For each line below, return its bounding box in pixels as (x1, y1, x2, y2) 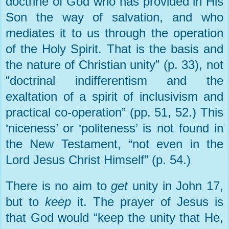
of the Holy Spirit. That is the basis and (6, 42, 223, 56)
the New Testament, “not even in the (6, 137, 223, 151)
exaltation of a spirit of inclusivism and (6, 89, 223, 104)
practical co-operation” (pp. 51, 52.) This (6, 105, 223, 120)
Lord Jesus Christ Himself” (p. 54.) (6, 153, 191, 167)
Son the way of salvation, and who (6, 10, 223, 25)
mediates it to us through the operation (6, 26, 223, 40)
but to (6, 195, 45, 209)
